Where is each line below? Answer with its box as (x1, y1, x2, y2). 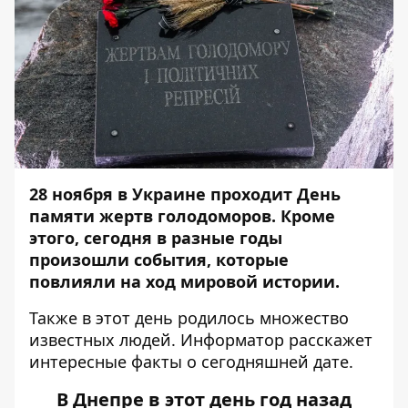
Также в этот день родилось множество (29, 307, 349, 329)
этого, (29, 227, 79, 249)
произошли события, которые (29, 249, 289, 270)
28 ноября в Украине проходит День (29, 183, 341, 205)
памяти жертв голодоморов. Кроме (29, 205, 335, 227)
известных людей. (29, 329, 180, 351)
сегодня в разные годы (84, 227, 282, 249)
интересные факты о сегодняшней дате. (29, 351, 353, 372)
